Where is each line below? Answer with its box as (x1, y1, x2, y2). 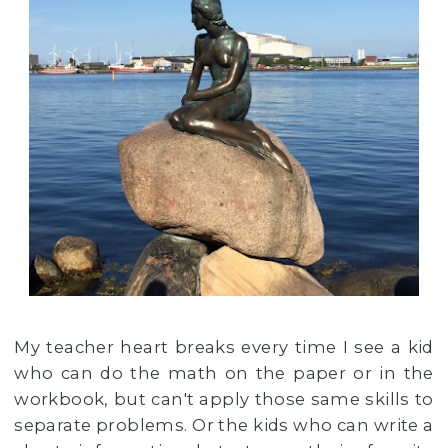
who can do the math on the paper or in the (14, 363, 434, 384)
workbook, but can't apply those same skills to (14, 389, 434, 410)
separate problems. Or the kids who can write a (14, 415, 434, 436)
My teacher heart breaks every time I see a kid (14, 337, 434, 358)
